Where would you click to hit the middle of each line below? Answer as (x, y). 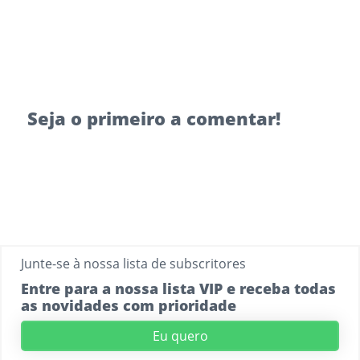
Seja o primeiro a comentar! (153, 118)
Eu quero (180, 335)
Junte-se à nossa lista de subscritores (133, 263)
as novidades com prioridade (128, 305)
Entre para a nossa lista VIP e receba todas (178, 288)
